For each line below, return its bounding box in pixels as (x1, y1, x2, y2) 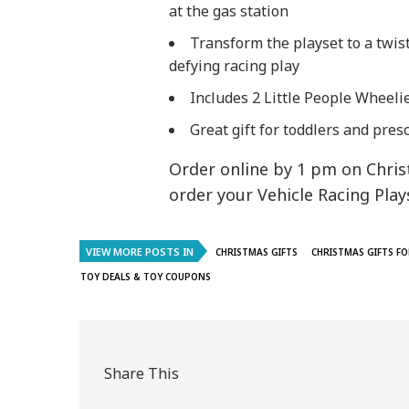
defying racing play (169, 56, 299, 77)
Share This (104, 362, 179, 383)
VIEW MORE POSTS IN (86, 245, 194, 259)
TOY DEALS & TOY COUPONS (80, 270, 211, 284)
